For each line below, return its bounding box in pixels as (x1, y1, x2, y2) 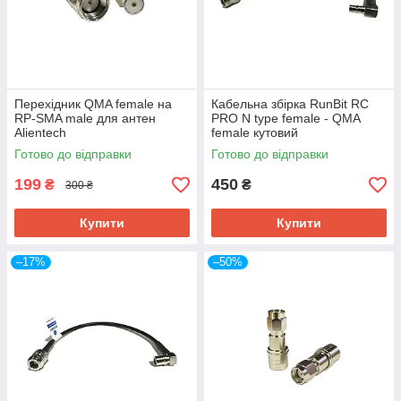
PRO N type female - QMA (211, 111, 360, 125)
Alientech (14, 125, 66, 140)
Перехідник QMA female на (14, 97, 172, 111)
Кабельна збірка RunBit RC (211, 97, 369, 111)
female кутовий (211, 125, 298, 140)
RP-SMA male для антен (14, 111, 156, 125)
